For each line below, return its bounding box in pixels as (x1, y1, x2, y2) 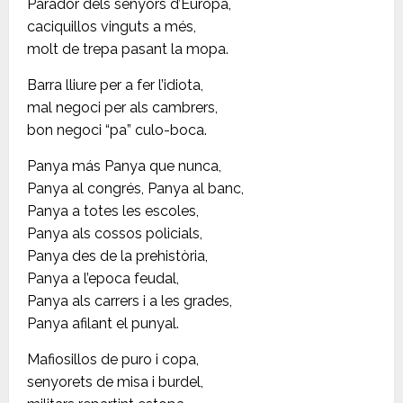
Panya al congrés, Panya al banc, (27, 180, 244, 198)
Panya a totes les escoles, (27, 202, 199, 220)
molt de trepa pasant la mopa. (27, 40, 228, 58)
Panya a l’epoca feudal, (27, 270, 179, 288)
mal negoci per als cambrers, (27, 99, 218, 117)
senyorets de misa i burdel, (27, 373, 203, 391)
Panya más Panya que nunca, (27, 157, 221, 175)
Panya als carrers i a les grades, (27, 292, 232, 310)
